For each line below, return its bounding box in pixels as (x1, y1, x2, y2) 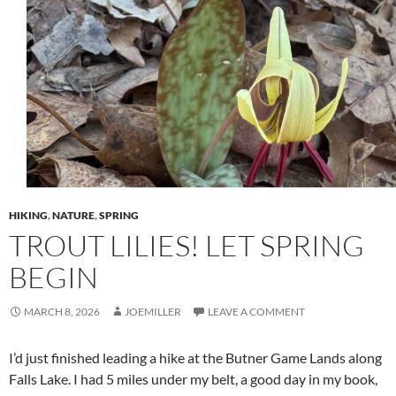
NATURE (52, 209, 95, 222)
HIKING (9, 209, 48, 222)
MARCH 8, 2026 (24, 305, 100, 318)
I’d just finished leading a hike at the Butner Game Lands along (9, 349, 382, 366)
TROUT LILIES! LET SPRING (9, 227, 364, 263)
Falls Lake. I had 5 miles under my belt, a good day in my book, (9, 370, 377, 387)
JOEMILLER (125, 305, 181, 318)
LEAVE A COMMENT (208, 305, 305, 318)
